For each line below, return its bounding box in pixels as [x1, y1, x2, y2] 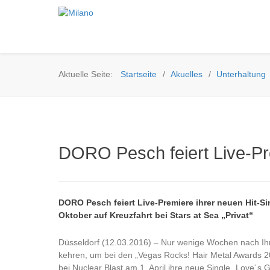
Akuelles [171, 69, 203, 80]
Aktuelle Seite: [58, 69, 118, 80]
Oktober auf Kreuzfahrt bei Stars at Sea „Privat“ [58, 210, 253, 221]
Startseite [121, 69, 157, 80]
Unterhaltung [216, 69, 266, 80]
